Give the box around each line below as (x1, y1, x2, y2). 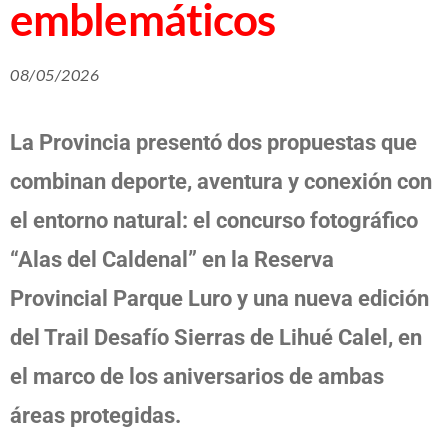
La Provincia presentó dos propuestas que (10, 129, 417, 155)
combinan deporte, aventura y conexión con (10, 168, 432, 194)
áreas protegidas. (10, 402, 181, 428)
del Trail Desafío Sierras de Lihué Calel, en (10, 324, 422, 350)
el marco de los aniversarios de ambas (10, 363, 384, 389)
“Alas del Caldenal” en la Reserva (10, 246, 334, 272)
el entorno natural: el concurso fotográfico (10, 207, 418, 233)
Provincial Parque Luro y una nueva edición (10, 285, 429, 311)
